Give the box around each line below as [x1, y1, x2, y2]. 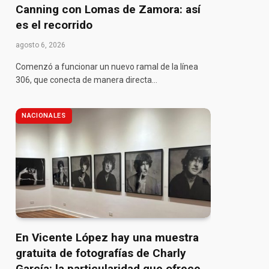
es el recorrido [16, 17, 92, 32]
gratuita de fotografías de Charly [16, 246, 186, 260]
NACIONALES [22, 111, 66, 119]
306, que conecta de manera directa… [16, 74, 157, 85]
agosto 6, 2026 [16, 40, 65, 49]
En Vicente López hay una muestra [16, 230, 199, 244]
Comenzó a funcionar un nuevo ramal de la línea [16, 61, 198, 71]
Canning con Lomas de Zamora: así [16, 2, 201, 16]
